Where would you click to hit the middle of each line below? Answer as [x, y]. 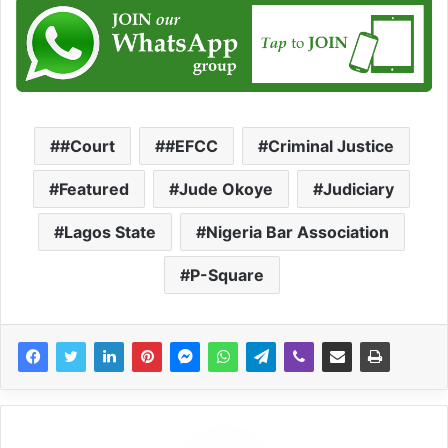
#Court [87, 145]
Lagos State [110, 231]
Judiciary [358, 188]
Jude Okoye [226, 188]
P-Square [226, 274]
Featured [94, 188]
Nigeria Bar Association [297, 231]
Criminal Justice [330, 145]
